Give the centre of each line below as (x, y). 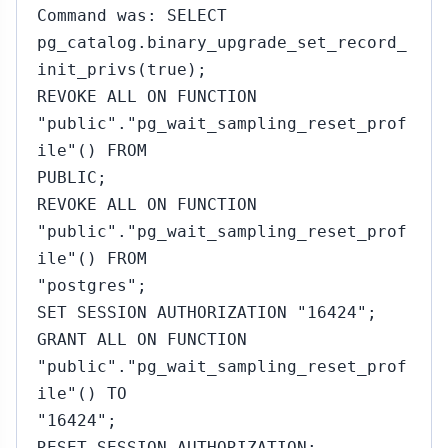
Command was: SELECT (132, 15)
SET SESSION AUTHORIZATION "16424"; (207, 312)
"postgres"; (92, 285)
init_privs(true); (122, 69)
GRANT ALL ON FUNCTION (142, 339)
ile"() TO (82, 393)
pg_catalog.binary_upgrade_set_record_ (222, 42)
